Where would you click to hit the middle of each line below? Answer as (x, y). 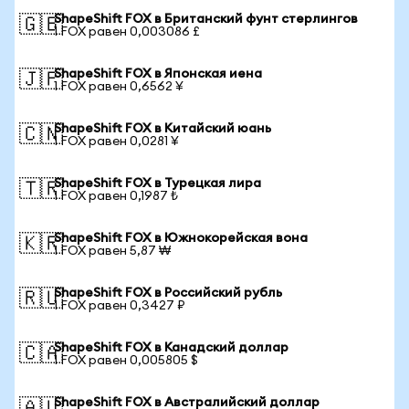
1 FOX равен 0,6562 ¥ (119, 87)
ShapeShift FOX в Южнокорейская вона (181, 238)
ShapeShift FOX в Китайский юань (163, 129)
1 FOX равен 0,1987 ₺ (116, 196)
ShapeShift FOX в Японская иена (158, 74)
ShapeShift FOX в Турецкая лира (157, 184)
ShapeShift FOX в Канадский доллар (171, 348)
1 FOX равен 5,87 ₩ (112, 251)
